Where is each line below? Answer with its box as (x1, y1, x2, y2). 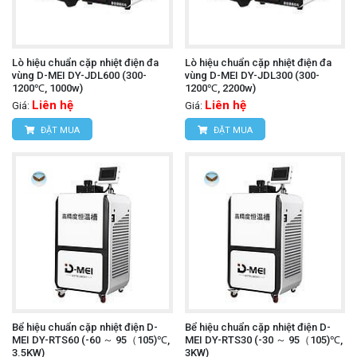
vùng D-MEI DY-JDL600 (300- (12, 69, 147, 82)
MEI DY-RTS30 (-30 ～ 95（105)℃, (184, 333, 343, 346)
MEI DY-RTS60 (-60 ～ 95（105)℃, (12, 333, 170, 346)
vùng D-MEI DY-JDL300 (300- (184, 69, 320, 82)
